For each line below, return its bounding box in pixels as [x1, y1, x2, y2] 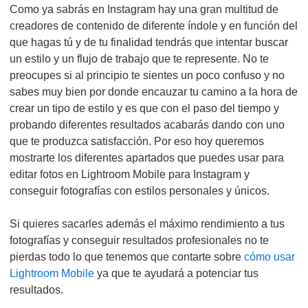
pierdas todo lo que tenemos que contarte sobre [10, 251, 244, 263]
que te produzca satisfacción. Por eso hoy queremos [10, 135, 264, 147]
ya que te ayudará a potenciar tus [94, 267, 258, 279]
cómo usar [244, 251, 295, 263]
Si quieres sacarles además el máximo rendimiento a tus [10, 218, 285, 230]
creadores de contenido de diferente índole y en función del [10, 20, 298, 32]
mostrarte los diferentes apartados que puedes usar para [10, 152, 284, 164]
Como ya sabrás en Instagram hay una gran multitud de [10, 3, 278, 15]
